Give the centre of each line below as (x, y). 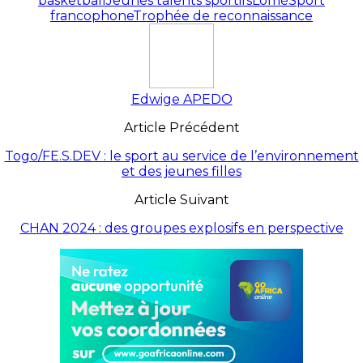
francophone (92, 15)
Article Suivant (181, 199)
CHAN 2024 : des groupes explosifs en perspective (181, 228)
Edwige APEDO (181, 99)
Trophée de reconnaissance (223, 15)
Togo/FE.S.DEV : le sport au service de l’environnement (181, 156)
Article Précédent (181, 127)
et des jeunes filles (181, 171)
